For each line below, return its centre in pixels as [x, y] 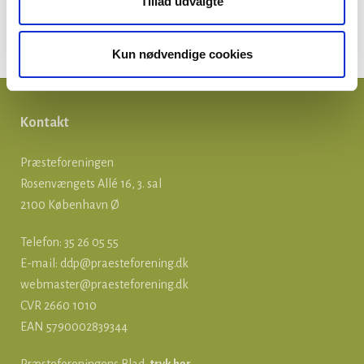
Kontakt [45, 123]
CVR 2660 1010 [58, 305]
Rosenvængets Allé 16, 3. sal [91, 184]
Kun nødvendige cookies [182, 54]
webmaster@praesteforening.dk [104, 284]
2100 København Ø [70, 205]
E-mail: [40, 263]
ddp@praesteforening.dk [124, 263]
